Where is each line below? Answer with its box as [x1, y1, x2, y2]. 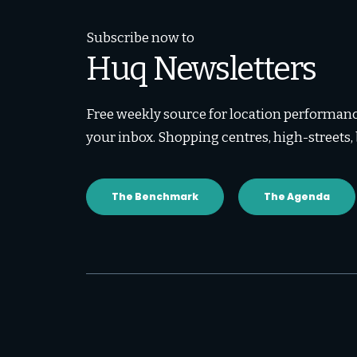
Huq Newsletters [86, 50, 316, 88]
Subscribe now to [86, 29, 194, 46]
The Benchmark [112, 190, 198, 203]
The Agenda [264, 190, 330, 203]
